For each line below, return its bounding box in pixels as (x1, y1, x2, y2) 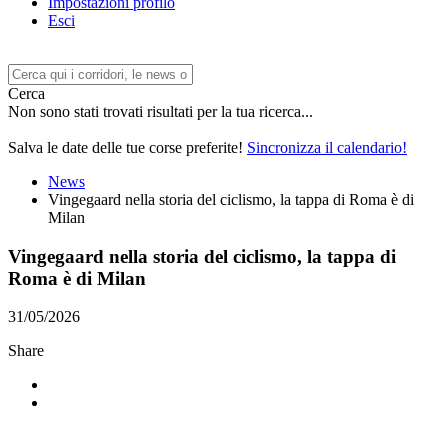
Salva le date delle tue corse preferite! (8, 139, 247, 156)
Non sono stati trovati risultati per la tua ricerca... (8, 103, 313, 120)
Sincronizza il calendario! (247, 139, 407, 156)
